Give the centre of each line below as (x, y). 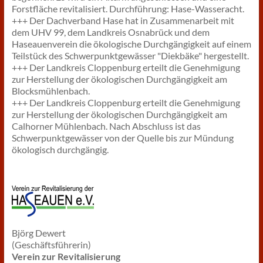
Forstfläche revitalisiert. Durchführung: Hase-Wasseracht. (128, 9)
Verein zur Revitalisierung (66, 256)
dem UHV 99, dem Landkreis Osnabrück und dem (110, 32)
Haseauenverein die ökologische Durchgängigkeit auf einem (131, 44)
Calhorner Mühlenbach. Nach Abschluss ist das (106, 126)
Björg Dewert (38, 233)
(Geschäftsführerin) (51, 245)
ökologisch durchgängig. (60, 149)
